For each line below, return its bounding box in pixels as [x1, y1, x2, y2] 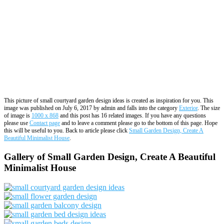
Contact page [29, 119, 60, 127]
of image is [4, 112, 31, 119]
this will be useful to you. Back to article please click [4, 127, 129, 134]
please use [4, 119, 29, 127]
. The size [197, 104, 220, 112]
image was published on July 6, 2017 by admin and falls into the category [4, 104, 179, 112]
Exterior [179, 104, 197, 112]
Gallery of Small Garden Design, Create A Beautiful [4, 151, 215, 162]
